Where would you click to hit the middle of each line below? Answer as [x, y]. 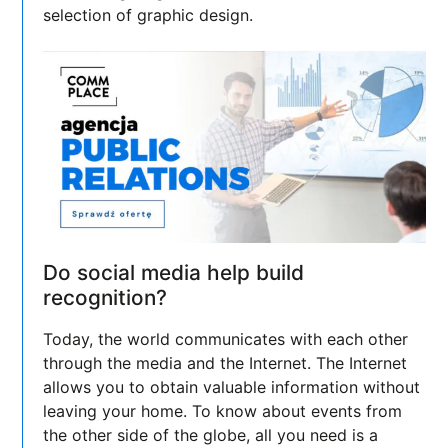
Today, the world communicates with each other [226, 339]
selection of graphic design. [151, 15]
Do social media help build [174, 273]
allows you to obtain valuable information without [232, 387]
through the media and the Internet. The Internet [225, 363]
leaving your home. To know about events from [223, 411]
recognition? [105, 298]
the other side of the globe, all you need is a [211, 435]
